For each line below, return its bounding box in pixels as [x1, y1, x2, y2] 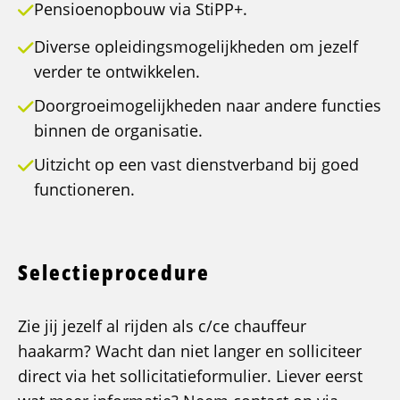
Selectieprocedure [18, 257, 210, 287]
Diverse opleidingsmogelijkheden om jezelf [34, 36, 358, 58]
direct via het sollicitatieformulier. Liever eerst [18, 365, 362, 387]
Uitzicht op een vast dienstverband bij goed [34, 154, 359, 176]
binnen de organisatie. [34, 120, 203, 142]
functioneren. [34, 179, 135, 201]
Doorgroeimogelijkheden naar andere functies [34, 95, 381, 117]
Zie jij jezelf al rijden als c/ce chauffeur [18, 315, 306, 337]
